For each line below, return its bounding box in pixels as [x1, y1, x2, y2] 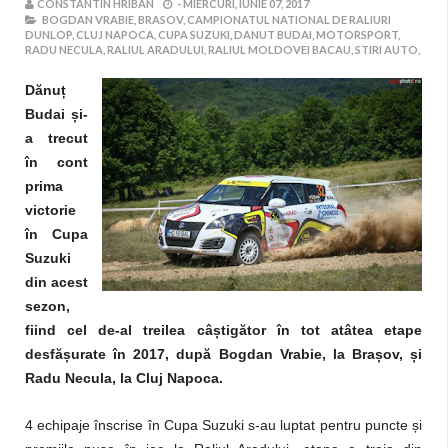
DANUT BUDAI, [234, 28, 314, 41]
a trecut [25, 130, 88, 146]
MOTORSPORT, [316, 28, 400, 41]
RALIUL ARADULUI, [107, 43, 206, 56]
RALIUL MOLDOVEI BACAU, [208, 43, 353, 56]
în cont [25, 154, 88, 170]
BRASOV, [138, 13, 185, 26]
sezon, [25, 298, 70, 314]
